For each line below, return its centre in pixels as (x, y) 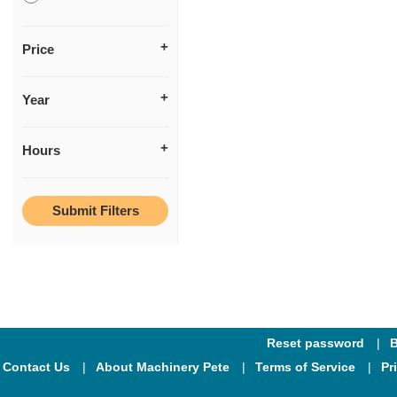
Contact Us (36, 366)
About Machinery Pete (162, 366)
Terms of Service (305, 366)
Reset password (315, 343)
